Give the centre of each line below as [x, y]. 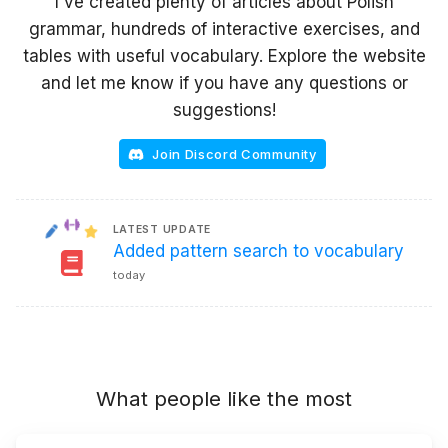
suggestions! [224, 110]
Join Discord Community [234, 153]
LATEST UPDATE [161, 230]
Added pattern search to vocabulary [258, 251]
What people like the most [224, 398]
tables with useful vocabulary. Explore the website [224, 56]
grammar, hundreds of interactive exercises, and [224, 29]
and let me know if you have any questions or [224, 83]
